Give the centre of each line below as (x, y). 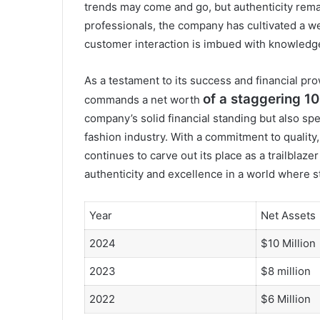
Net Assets (288, 216)
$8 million (286, 271)
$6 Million (286, 299)
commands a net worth (144, 100)
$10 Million (288, 244)
